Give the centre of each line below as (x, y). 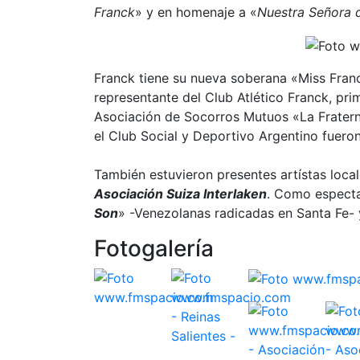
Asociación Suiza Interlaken (180, 193)
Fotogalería (154, 248)
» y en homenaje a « (196, 12)
